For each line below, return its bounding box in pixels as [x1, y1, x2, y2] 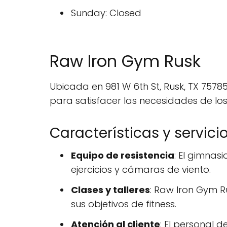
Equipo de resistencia [71, 149, 174, 162]
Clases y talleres [71, 183, 150, 196]
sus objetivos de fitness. [71, 198, 176, 210]
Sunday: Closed [71, 7, 141, 19]
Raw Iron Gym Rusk [50, 50, 201, 72]
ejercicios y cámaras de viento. [71, 163, 211, 176]
